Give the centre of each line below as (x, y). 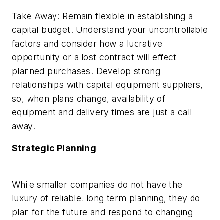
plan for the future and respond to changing (102, 212)
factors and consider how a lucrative (87, 43)
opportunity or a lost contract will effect (94, 57)
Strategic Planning (54, 148)
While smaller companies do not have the (97, 184)
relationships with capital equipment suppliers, (108, 84)
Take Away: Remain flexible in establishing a (102, 16)
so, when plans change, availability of (89, 98)
